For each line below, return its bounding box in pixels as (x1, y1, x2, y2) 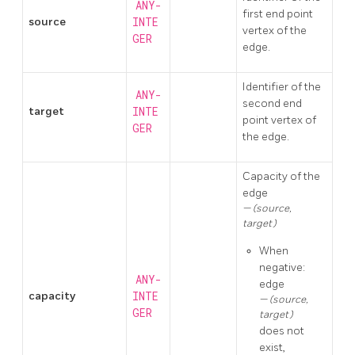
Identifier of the (242, 79, 321, 94)
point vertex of (242, 113, 316, 127)
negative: (259, 260, 305, 274)
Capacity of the (242, 169, 320, 183)
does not (259, 323, 304, 338)
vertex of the (242, 23, 307, 37)
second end (242, 96, 302, 110)
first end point (242, 6, 313, 21)
